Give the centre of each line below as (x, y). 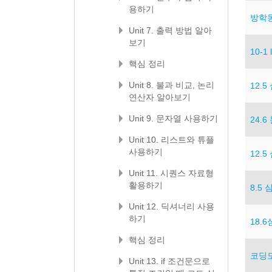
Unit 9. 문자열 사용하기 (173, 118)
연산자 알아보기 (160, 97)
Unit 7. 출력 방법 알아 (170, 30)
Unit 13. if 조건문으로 (169, 261)
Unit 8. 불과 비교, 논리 (172, 85)
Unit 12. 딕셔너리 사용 (172, 206)
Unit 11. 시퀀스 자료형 (171, 173)
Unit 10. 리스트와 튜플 (172, 140)
